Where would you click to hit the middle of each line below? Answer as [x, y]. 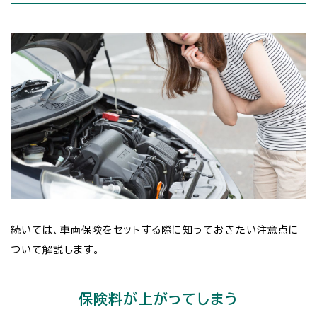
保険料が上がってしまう [158, 298]
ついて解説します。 [56, 249]
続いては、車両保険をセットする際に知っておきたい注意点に [155, 230]
